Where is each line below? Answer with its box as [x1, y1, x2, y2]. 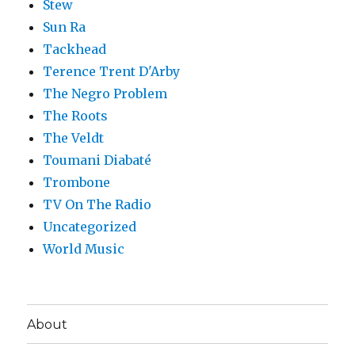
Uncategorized [43, 219, 137, 235]
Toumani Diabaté [43, 152, 152, 169]
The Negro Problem [43, 86, 168, 102]
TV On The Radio [43, 197, 152, 213]
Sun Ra [43, 19, 86, 36]
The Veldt [43, 130, 105, 147]
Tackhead [43, 41, 107, 58]
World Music [43, 241, 125, 258]
